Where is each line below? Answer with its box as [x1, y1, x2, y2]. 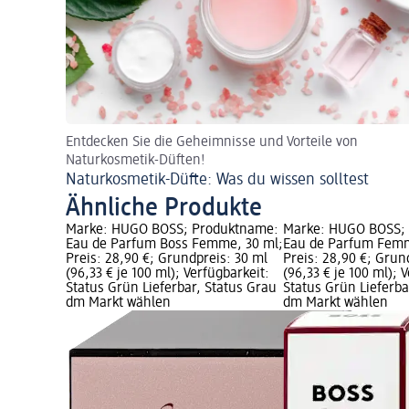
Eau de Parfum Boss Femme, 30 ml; [66, 237, 283, 253]
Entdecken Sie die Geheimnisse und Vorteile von [66, 135, 358, 151]
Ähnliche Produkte [66, 195, 262, 222]
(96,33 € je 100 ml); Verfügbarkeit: [66, 267, 269, 282]
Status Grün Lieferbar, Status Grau [66, 281, 277, 297]
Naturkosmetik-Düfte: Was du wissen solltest [66, 172, 369, 189]
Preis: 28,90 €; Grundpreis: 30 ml [66, 252, 267, 267]
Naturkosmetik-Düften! [66, 153, 205, 169]
